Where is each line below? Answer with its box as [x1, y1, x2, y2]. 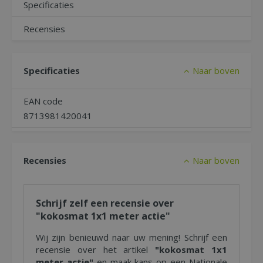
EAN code [23, 95, 63, 107]
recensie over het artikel [36, 244, 156, 255]
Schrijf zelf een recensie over [36, 197, 174, 210]
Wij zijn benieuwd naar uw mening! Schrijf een [36, 231, 227, 243]
